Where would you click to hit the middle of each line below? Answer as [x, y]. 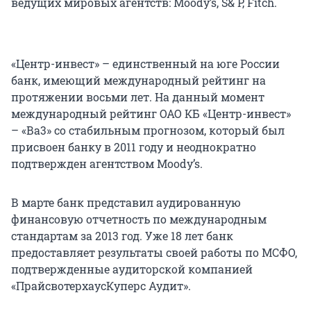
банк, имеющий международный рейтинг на [138, 80]
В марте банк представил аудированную [126, 202]
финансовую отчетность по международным [139, 219]
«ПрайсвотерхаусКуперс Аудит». [101, 285]
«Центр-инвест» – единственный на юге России [145, 63]
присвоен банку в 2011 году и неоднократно [134, 146]
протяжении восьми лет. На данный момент [138, 96]
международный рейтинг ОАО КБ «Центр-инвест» [151, 113]
